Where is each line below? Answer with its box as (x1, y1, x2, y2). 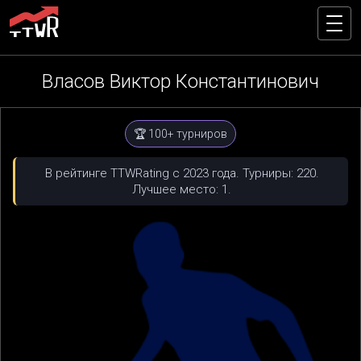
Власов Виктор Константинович (42, 70, 319, 93)
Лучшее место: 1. (132, 182, 231, 197)
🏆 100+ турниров (134, 127, 227, 140)
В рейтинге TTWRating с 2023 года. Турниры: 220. (44, 166, 319, 180)
